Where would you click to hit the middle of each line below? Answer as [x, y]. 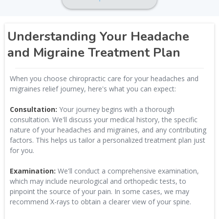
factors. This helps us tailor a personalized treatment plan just [108, 140]
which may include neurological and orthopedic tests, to [98, 181]
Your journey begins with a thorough [116, 109]
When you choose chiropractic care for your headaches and [104, 78]
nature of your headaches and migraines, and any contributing [108, 130]
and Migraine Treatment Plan [94, 53]
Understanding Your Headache [98, 36]
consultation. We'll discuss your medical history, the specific [104, 120]
